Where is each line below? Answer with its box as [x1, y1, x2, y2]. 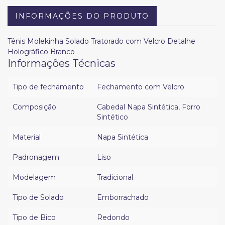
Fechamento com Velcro [97, 82, 184, 92]
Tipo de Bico [13, 213, 56, 222]
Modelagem [13, 173, 56, 182]
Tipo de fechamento [13, 82, 84, 92]
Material [13, 133, 41, 142]
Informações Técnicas [8, 57, 116, 70]
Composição [13, 102, 56, 112]
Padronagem [13, 153, 59, 162]
